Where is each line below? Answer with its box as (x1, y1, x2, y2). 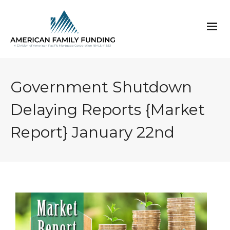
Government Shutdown (10, 77, 192, 97)
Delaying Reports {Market (10, 100, 205, 119)
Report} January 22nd (10, 122, 175, 142)
